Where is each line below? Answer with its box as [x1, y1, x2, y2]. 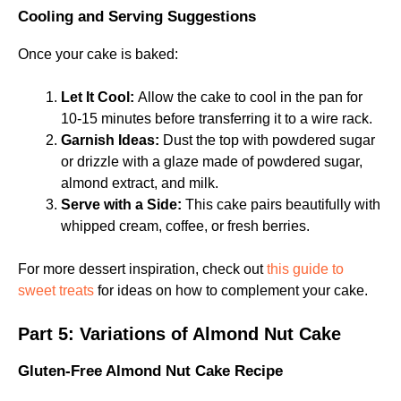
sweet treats [18, 283, 94, 298]
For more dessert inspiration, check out [18, 261, 267, 277]
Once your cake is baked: [18, 47, 178, 62]
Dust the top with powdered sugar [159, 132, 375, 148]
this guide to [267, 261, 344, 277]
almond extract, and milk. [61, 175, 218, 191]
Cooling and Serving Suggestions [18, 8, 256, 25]
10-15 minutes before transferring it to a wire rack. [61, 111, 372, 126]
